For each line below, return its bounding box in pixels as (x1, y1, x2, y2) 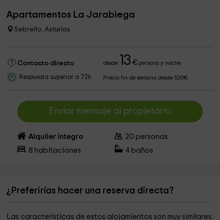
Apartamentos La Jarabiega (6, 10, 136, 20)
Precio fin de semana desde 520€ (103, 75, 189, 81)
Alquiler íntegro (28, 133, 83, 140)
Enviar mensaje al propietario (48, 107, 171, 116)
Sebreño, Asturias (14, 26, 71, 33)
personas (134, 133, 168, 140)
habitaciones (32, 147, 81, 154)
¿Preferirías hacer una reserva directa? (6, 186, 174, 195)
